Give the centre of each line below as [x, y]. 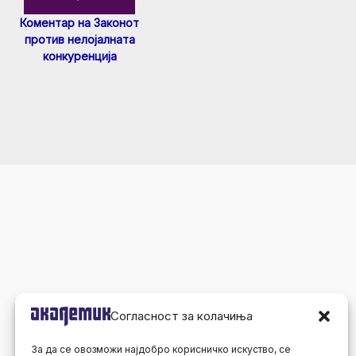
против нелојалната [79, 40]
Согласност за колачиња [182, 315]
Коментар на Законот [79, 23]
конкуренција [79, 56]
